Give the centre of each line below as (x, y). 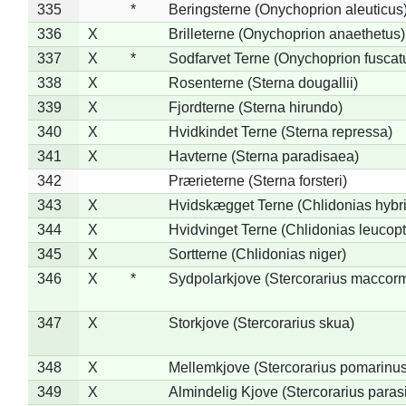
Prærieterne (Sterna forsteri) (257, 180)
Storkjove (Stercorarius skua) (261, 323)
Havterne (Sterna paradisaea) (263, 156)
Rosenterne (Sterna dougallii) (263, 82)
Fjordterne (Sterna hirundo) (255, 107)
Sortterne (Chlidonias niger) (257, 254)
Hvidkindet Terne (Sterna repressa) (280, 131)
